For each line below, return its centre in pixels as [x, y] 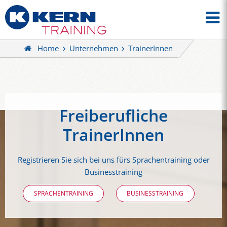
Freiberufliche [113, 116]
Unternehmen [93, 49]
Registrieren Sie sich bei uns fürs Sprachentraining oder [113, 160]
